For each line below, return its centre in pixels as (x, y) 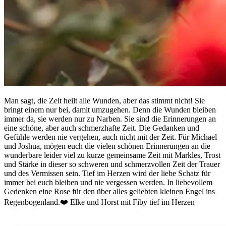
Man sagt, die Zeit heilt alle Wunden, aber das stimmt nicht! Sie (104, 101)
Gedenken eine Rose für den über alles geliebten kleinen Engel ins (109, 192)
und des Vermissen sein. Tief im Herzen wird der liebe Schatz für (107, 174)
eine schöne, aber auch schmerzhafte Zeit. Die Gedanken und (102, 128)
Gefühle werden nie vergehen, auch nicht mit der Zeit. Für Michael (110, 137)
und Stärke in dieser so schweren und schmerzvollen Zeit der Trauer (112, 164)
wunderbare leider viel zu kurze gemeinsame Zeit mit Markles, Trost (112, 155)
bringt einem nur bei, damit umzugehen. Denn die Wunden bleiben (110, 110)
